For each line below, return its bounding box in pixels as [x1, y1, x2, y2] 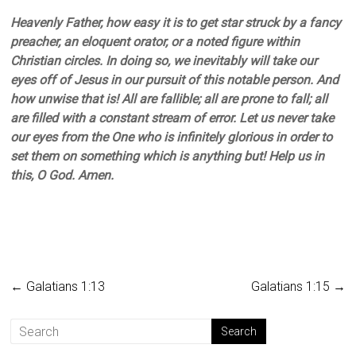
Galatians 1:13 [23, 279, 106, 295]
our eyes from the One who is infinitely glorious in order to [10, 130, 333, 145]
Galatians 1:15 [250, 279, 333, 295]
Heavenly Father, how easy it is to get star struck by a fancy [10, 15, 342, 31]
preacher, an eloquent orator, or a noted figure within [10, 34, 300, 50]
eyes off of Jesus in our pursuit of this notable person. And [10, 72, 339, 88]
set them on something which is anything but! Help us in [10, 149, 325, 164]
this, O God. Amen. [10, 168, 114, 184]
